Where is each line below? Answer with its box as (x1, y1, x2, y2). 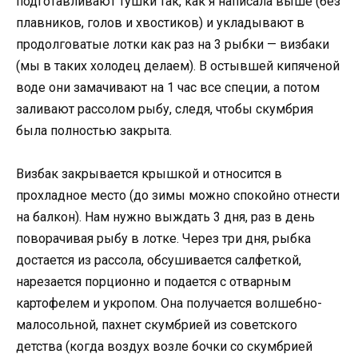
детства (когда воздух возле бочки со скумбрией (16, 339, 312, 355)
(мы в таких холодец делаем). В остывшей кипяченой (16, 58, 340, 74)
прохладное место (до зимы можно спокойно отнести (16, 188, 340, 204)
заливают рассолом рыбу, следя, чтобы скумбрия (16, 101, 313, 117)
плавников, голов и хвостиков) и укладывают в (16, 15, 304, 31)
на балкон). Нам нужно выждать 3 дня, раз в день (16, 209, 315, 225)
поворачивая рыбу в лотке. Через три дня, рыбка (16, 231, 311, 247)
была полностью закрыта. (16, 123, 172, 139)
